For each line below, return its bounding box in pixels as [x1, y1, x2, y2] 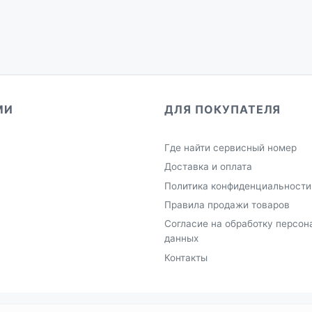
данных [164, 233, 198, 244]
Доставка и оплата [164, 161, 252, 173]
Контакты [164, 251, 208, 263]
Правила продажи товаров [164, 199, 290, 211]
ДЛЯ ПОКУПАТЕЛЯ [164, 102, 281, 116]
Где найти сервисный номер [164, 141, 297, 153]
